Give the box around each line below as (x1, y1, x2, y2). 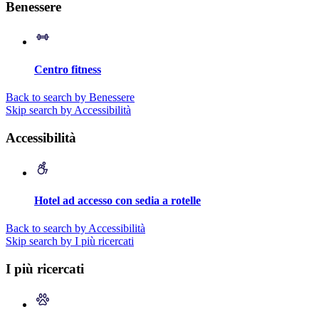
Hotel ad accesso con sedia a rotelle (34, 194, 201, 206)
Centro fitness (34, 63, 101, 75)
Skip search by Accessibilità (6, 104, 131, 117)
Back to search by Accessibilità (6, 222, 145, 235)
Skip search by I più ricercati (6, 235, 134, 248)
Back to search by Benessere (6, 91, 135, 104)
